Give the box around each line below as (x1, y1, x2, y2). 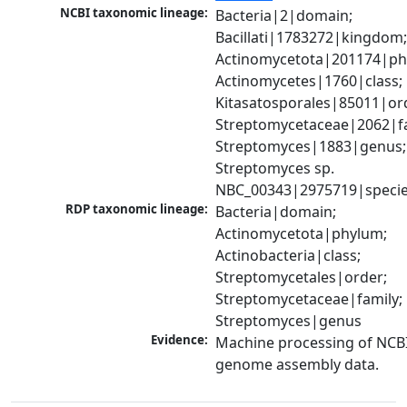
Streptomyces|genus (215, 311, 362, 332)
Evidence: (151, 332, 209, 349)
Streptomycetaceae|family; (215, 289, 403, 310)
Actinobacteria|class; (215, 245, 362, 266)
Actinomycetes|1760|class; (215, 71, 403, 92)
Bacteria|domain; (215, 202, 337, 223)
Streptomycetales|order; (215, 267, 388, 288)
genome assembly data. (215, 354, 380, 375)
